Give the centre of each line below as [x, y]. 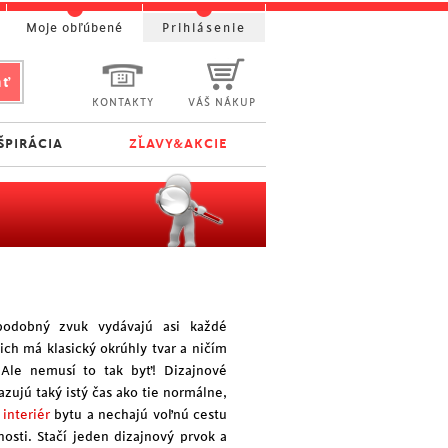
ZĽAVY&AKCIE [179, 143]
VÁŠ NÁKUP [222, 103]
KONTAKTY [123, 103]
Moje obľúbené [74, 28]
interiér [26, 414]
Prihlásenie [204, 28]
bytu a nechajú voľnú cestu [138, 414]
